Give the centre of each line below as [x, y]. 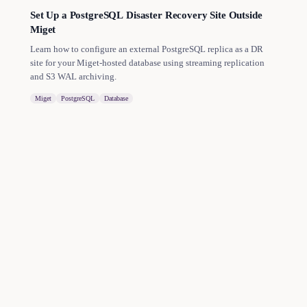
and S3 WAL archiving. [73, 76]
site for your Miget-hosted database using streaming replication [147, 63]
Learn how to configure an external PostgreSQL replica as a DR [147, 49]
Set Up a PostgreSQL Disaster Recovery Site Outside [146, 15]
